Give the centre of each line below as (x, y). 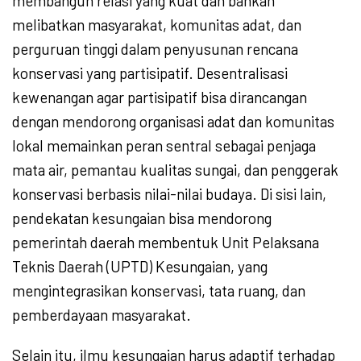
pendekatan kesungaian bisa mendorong (142, 218)
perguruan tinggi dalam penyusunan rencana (155, 49)
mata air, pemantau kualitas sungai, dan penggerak (175, 170)
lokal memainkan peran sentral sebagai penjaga (164, 146)
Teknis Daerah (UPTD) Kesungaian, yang (140, 267)
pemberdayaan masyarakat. (102, 315)
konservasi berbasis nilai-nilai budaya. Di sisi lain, (169, 194)
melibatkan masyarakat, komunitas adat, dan (157, 25)
